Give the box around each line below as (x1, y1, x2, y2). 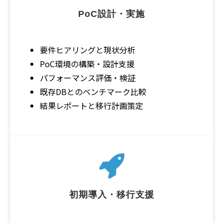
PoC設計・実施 (78, 8, 145, 19)
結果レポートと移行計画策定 (40, 99, 143, 111)
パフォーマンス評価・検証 (40, 71, 135, 84)
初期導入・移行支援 (69, 189, 154, 200)
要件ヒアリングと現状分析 (40, 43, 135, 56)
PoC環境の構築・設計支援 (40, 57, 134, 70)
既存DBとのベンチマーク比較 (40, 85, 146, 98)
